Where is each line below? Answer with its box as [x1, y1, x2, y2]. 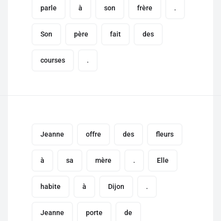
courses [40, 56, 65, 64]
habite [40, 183, 61, 190]
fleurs [156, 130, 174, 138]
